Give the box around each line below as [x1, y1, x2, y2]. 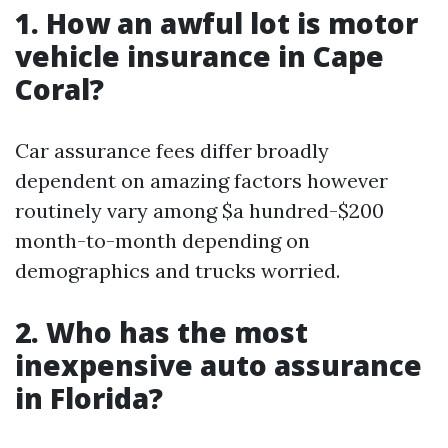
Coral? [15, 70, 104, 108]
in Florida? [15, 379, 163, 417]
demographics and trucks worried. [15, 258, 340, 283]
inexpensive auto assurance [15, 346, 422, 384]
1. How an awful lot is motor [15, 4, 418, 42]
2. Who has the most [15, 313, 308, 351]
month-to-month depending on [15, 228, 310, 253]
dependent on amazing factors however [15, 168, 388, 193]
